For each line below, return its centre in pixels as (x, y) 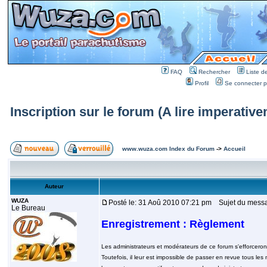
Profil (201, 83)
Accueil (234, 149)
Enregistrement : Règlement (173, 224)
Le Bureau (28, 208)
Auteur (54, 186)
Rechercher (214, 72)
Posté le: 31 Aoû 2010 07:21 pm (160, 203)
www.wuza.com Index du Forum (168, 149)
